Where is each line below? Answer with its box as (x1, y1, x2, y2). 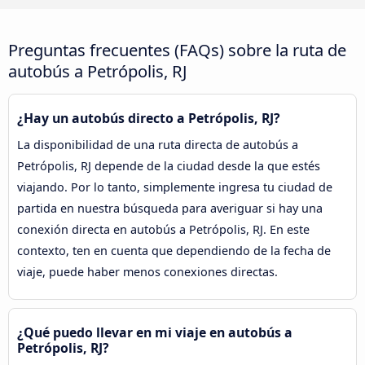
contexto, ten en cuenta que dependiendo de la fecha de (17, 242, 331, 258)
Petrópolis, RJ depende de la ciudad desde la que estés (17, 157, 320, 174)
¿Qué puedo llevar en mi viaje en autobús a (17, 323, 292, 341)
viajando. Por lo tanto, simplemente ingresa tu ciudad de (17, 178, 332, 195)
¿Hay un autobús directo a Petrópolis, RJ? (17, 108, 280, 127)
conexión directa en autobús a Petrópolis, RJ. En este (17, 221, 310, 237)
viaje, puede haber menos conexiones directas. (17, 263, 278, 279)
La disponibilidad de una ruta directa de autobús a (17, 136, 298, 152)
